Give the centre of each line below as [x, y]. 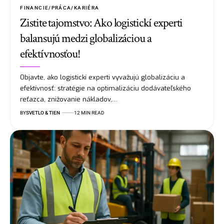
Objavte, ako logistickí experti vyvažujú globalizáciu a [103, 77]
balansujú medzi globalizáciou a [86, 38]
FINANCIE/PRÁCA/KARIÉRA [60, 8]
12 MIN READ [89, 113]
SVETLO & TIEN [43, 113]
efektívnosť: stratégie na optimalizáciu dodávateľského [106, 88]
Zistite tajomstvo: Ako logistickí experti [101, 23]
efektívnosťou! [50, 54]
